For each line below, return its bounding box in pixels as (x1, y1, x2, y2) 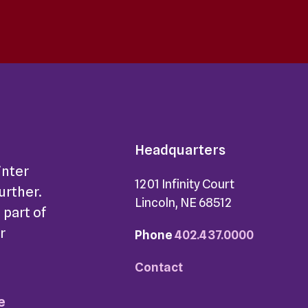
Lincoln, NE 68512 (134, 195, 232, 210)
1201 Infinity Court (134, 177, 234, 191)
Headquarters (134, 142, 225, 158)
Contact (134, 260, 183, 274)
